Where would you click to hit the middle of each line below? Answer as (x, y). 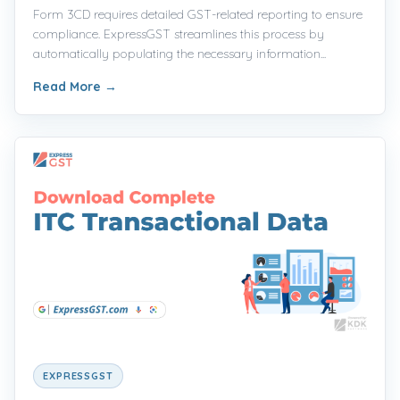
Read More (69, 87)
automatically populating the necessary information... (179, 54)
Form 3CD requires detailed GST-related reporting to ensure (198, 15)
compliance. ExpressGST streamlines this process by (179, 34)
